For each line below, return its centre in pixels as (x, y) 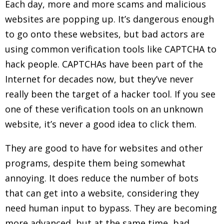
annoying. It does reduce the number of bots (102, 178)
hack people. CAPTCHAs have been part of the (104, 64)
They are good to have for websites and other (104, 148)
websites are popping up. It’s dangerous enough (109, 19)
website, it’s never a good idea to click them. (101, 124)
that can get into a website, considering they (102, 193)
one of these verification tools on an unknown (104, 109)
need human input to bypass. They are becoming (111, 208)
